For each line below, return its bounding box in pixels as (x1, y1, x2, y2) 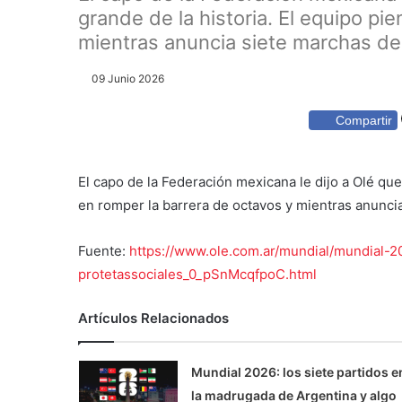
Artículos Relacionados (78, 310, 229, 328)
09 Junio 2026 (92, 71, 164, 85)
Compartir (336, 113, 392, 128)
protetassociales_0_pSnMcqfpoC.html (78, 266, 317, 284)
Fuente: (78, 242, 129, 260)
